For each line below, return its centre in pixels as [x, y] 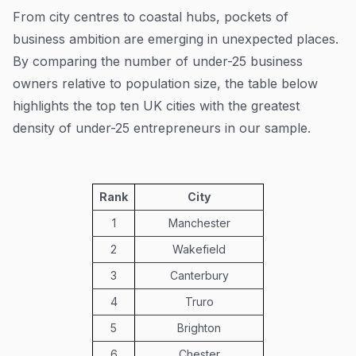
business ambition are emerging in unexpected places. [176, 39]
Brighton [199, 327]
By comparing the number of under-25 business [158, 61]
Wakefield [199, 249]
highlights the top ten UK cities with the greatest [156, 105]
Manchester [199, 222]
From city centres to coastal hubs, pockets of [151, 16]
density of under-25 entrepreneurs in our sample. [162, 128]
